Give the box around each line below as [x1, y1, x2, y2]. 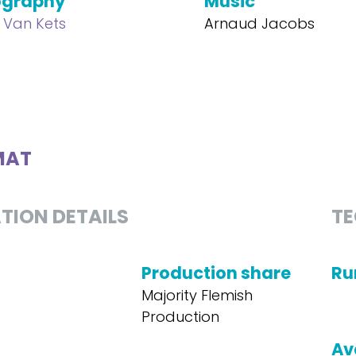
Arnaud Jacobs [204, 14, 315, 33]
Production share [141, 261, 291, 284]
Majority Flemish [141, 285, 253, 305]
